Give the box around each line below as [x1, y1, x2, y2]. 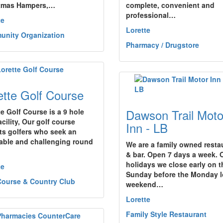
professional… [126, 10, 176, 20]
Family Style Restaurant [126, 209, 207, 219]
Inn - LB [126, 119, 168, 136]
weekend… [126, 179, 163, 189]
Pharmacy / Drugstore [126, 40, 199, 50]
